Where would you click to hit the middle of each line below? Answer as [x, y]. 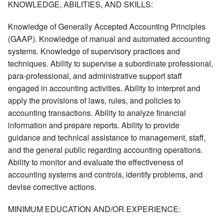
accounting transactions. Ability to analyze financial [97, 113]
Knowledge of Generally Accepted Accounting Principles [107, 27]
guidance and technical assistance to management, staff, [107, 138]
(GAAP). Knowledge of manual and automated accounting [109, 39]
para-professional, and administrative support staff [95, 76]
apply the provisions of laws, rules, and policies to [94, 101]
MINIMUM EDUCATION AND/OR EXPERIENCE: [94, 209]
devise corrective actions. [52, 187]
